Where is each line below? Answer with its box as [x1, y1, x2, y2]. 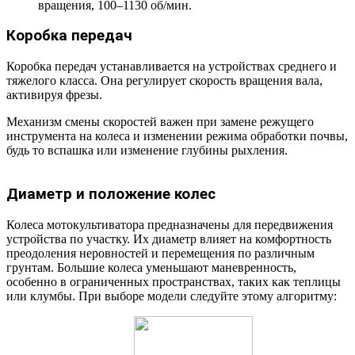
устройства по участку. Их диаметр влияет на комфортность [6, 231, 331, 246]
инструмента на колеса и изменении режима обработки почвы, [6, 129, 348, 143]
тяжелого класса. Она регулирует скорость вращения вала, [6, 74, 323, 88]
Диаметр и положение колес [6, 185, 216, 203]
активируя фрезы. [6, 88, 102, 102]
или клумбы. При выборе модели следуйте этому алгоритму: [6, 288, 337, 303]
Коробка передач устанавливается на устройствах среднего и [6, 59, 337, 74]
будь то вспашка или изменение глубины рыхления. [6, 143, 288, 158]
